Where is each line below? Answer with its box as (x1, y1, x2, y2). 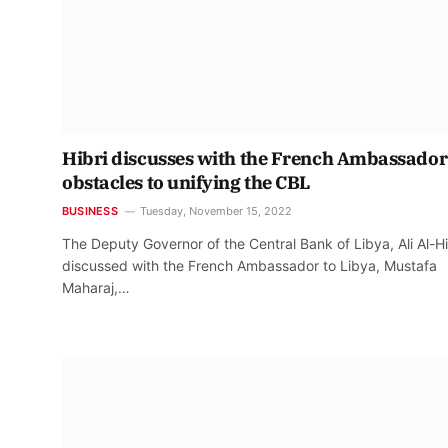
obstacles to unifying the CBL (62, 171, 310, 195)
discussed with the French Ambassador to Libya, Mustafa (62, 257, 437, 275)
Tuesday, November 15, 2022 (139, 204, 292, 219)
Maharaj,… (62, 279, 130, 297)
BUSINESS (62, 204, 118, 219)
